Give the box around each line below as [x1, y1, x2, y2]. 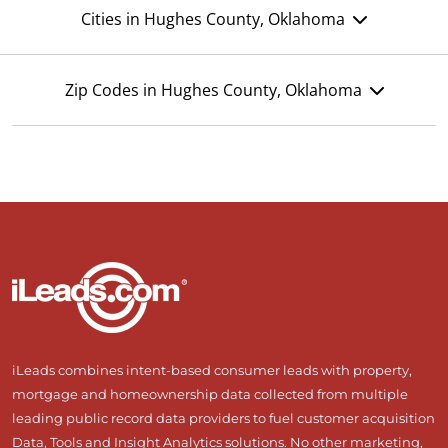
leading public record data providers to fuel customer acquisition [12, 410, 435, 427]
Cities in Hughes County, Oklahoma [81, 8, 345, 31]
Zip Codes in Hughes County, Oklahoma [64, 79, 362, 102]
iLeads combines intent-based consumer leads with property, [12, 362, 412, 379]
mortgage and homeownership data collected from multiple [12, 386, 408, 403]
